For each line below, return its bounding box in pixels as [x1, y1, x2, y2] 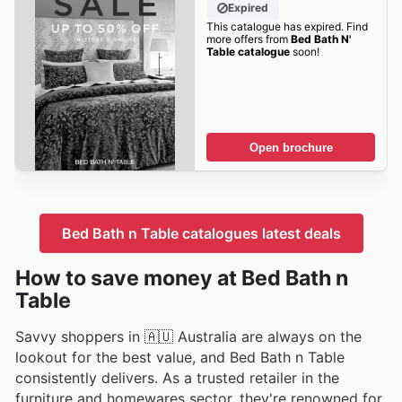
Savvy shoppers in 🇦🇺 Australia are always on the [15, 327, 362, 345]
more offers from [205, 32, 291, 47]
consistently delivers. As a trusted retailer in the [15, 368, 339, 387]
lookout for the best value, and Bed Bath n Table [15, 347, 345, 366]
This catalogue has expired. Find [205, 20, 368, 34]
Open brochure [249, 140, 333, 154]
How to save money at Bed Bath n [15, 265, 348, 291]
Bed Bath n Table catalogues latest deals [61, 223, 341, 242]
